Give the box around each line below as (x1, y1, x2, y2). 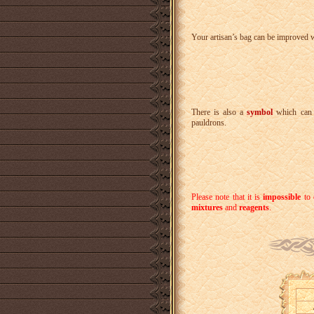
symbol (247, 107, 273, 117)
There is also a (191, 107, 247, 117)
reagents (239, 202, 269, 212)
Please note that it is (191, 191, 264, 202)
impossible (263, 191, 301, 202)
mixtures (191, 202, 223, 212)
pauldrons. (191, 117, 226, 128)
